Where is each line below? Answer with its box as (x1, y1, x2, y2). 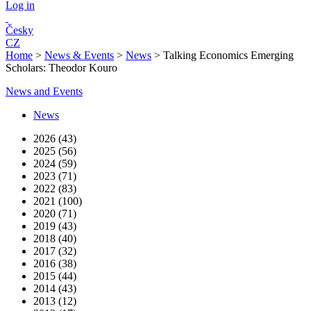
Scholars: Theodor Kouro (6, 62, 117, 74)
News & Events (44, 49, 114, 61)
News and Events (6, 85, 83, 97)
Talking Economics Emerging (163, 49, 294, 61)
